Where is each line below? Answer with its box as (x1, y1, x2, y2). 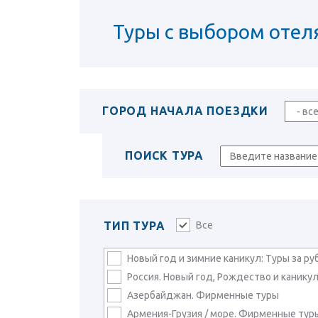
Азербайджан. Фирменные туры (127, 290, 279, 301)
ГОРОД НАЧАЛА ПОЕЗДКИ (102, 104, 268, 117)
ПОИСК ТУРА (125, 148, 204, 162)
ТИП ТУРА (104, 219, 165, 232)
